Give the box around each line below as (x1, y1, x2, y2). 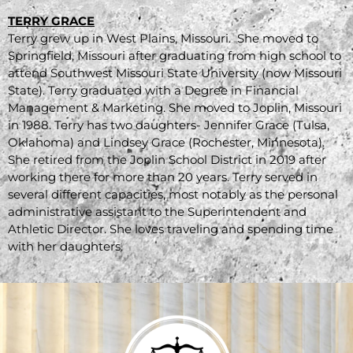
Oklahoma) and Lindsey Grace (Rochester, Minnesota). (8, 134, 325, 150)
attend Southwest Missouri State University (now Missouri (8, 65, 342, 80)
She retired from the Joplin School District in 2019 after (8, 151, 326, 167)
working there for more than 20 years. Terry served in (8, 169, 318, 184)
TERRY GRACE (8, 13, 95, 28)
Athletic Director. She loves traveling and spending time (8, 221, 333, 236)
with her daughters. (8, 238, 129, 254)
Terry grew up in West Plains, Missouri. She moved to (8, 30, 318, 46)
